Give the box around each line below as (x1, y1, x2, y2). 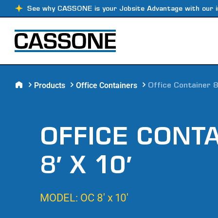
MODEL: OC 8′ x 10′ (40, 191, 128, 204)
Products (34, 80, 65, 90)
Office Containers (76, 80, 137, 90)
